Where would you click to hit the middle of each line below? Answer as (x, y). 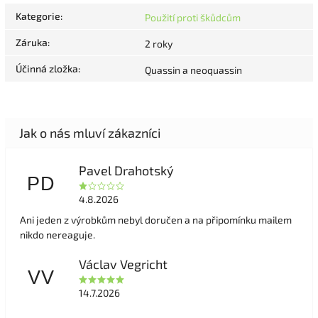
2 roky (159, 44)
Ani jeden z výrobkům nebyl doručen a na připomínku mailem (156, 220)
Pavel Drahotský (126, 171)
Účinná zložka (47, 69)
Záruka (32, 43)
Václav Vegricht (123, 264)
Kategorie (38, 16)
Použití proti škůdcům (193, 18)
